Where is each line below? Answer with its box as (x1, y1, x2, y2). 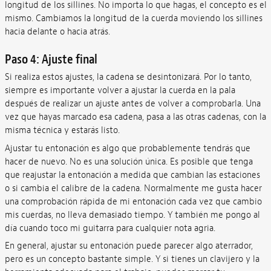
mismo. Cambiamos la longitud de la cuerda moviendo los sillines (4, 12, 263, 24)
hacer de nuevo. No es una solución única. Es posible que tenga (4, 155, 253, 168)
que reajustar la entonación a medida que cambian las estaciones (4, 169, 260, 181)
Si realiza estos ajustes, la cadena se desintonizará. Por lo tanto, (4, 71, 252, 83)
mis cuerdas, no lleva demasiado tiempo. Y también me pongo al (4, 209, 260, 221)
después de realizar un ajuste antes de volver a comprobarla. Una (4, 98, 261, 110)
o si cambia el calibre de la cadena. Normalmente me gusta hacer (4, 182, 262, 194)
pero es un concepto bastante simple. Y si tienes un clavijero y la (4, 253, 260, 266)
